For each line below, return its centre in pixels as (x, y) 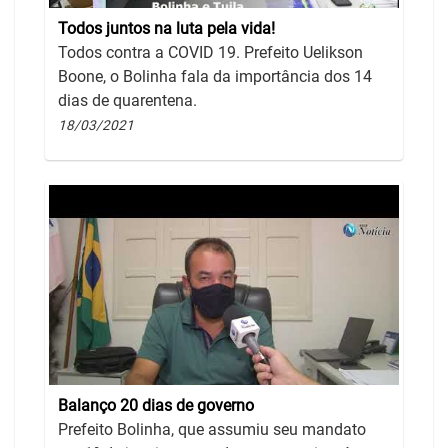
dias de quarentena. (127, 101)
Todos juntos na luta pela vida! (166, 29)
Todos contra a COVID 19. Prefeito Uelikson (210, 53)
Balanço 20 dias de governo (156, 406)
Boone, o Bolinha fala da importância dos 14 (215, 77)
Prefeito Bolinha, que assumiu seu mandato (212, 430)
